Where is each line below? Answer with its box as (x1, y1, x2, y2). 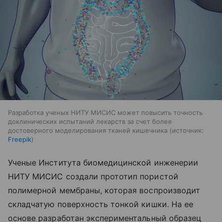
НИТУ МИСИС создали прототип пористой (8, 171, 178, 181)
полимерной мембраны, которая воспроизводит (8, 185, 201, 195)
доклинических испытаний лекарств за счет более (8, 117, 172, 125)
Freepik (8, 135, 31, 143)
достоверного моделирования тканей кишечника (8, 126, 167, 134)
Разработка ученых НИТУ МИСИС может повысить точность (8, 108, 203, 116)
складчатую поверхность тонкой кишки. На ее (8, 199, 194, 209)
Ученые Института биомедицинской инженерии (8, 157, 198, 167)
